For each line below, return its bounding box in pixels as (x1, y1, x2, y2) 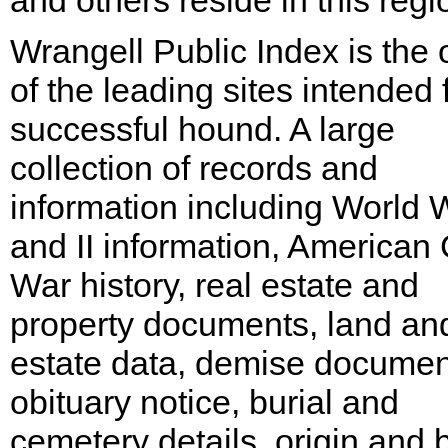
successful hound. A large (10, 110, 395, 148)
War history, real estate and (10, 266, 419, 304)
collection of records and (10, 149, 378, 187)
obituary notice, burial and (10, 383, 399, 421)
